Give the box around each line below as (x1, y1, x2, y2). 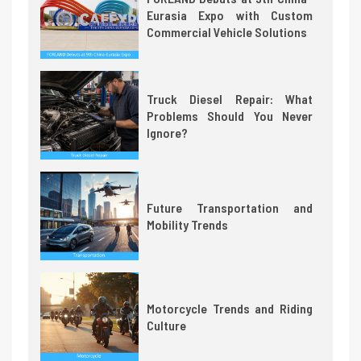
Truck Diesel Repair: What (146, 90, 313, 106)
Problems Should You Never (146, 107, 313, 123)
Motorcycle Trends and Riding (146, 301, 313, 317)
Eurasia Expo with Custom (146, 6, 313, 23)
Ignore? (146, 124, 188, 140)
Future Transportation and (146, 200, 313, 216)
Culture (146, 317, 186, 334)
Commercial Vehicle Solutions (146, 23, 307, 39)
